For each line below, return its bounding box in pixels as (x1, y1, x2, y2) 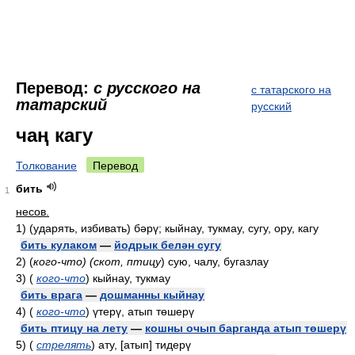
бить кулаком (21, 239, 97, 251)
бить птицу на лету (21, 322, 128, 334)
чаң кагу (16, 124, 93, 146)
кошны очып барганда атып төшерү (145, 322, 346, 334)
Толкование (16, 159, 77, 172)
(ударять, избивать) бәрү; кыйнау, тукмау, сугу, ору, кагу (29, 222, 319, 235)
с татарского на (251, 83, 331, 96)
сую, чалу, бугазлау (165, 255, 269, 268)
